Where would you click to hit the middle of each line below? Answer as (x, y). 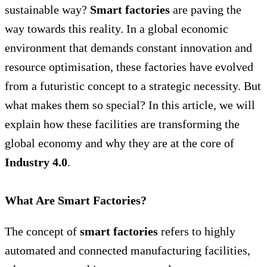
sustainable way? (47, 9)
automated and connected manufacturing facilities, (128, 250)
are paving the (206, 9)
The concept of (42, 231)
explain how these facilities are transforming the (122, 124)
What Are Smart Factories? (76, 200)
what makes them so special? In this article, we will (130, 105)
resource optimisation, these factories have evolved (129, 66)
